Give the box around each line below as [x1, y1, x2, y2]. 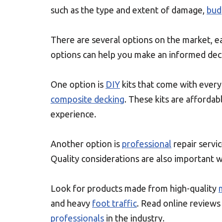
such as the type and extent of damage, [51, 5, 207, 15]
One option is [51, 79, 106, 89]
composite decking [51, 94, 124, 104]
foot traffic [92, 198, 137, 208]
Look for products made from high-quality [51, 183, 219, 193]
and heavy [51, 198, 92, 208]
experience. [51, 109, 96, 119]
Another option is [51, 139, 122, 149]
